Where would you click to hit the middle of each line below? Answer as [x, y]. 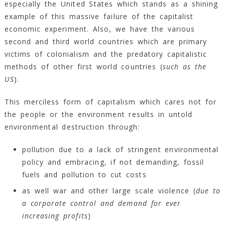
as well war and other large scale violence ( [109, 191]
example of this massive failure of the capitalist [99, 17]
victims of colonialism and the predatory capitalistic [106, 54]
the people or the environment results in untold [98, 115]
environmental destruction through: [72, 127]
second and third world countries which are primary [106, 42]
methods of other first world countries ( [83, 67]
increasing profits [55, 216]
